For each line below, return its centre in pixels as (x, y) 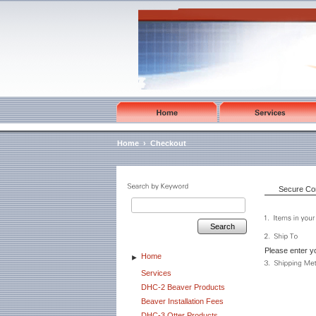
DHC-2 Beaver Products (183, 287)
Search (222, 226)
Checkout (168, 143)
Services (156, 273)
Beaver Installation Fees (182, 301)
